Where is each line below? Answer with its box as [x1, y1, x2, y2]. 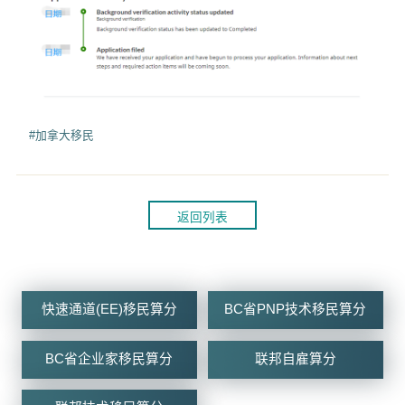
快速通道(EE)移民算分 [41, 302, 177, 317]
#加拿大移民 [29, 127, 95, 142]
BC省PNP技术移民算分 [224, 302, 367, 317]
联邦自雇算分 [254, 351, 336, 366]
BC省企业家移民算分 [45, 351, 174, 366]
